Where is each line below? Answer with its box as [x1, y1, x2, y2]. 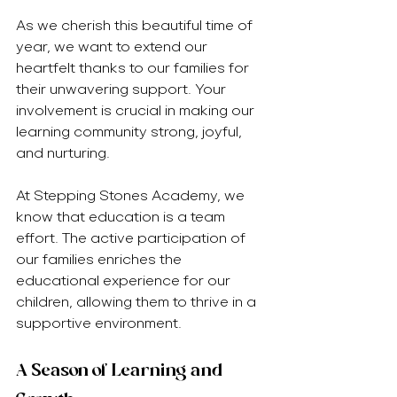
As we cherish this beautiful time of [16, 17, 256, 34]
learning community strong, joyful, [16, 123, 245, 140]
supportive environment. [16, 315, 182, 331]
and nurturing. [16, 144, 110, 161]
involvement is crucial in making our [16, 102, 258, 119]
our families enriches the [16, 251, 185, 268]
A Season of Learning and [16, 359, 227, 381]
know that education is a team [16, 208, 229, 225]
